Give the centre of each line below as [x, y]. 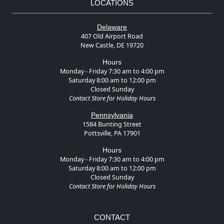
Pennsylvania [112, 115]
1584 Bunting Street [112, 124]
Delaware [112, 27]
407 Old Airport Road [112, 36]
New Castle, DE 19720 [112, 45]
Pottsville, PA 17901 [112, 133]
